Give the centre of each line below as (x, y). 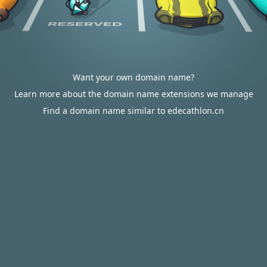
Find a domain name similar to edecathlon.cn (133, 111)
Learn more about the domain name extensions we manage (133, 94)
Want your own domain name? (133, 77)
